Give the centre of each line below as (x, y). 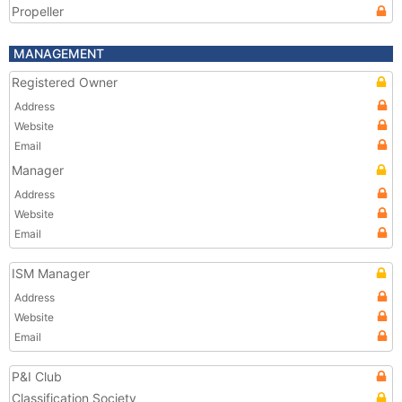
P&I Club (37, 376)
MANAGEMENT (59, 53)
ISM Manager (51, 273)
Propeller (38, 11)
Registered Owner (65, 82)
